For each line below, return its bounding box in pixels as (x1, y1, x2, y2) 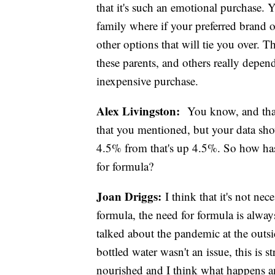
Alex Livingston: (96, 102, 184, 119)
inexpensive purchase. (96, 72, 202, 88)
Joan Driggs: (96, 187, 161, 204)
